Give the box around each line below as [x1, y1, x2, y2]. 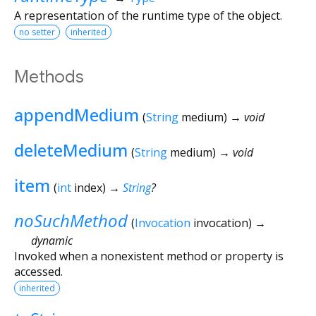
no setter [19, 25, 55, 38]
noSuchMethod [14, 208, 128, 232]
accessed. [14, 263, 63, 279]
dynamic [31, 232, 73, 248]
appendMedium [14, 102, 139, 126]
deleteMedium [14, 138, 128, 162]
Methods [14, 66, 84, 87]
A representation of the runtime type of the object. [14, 7, 282, 23]
